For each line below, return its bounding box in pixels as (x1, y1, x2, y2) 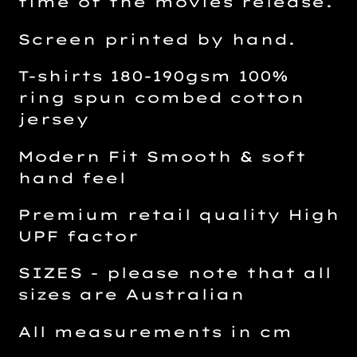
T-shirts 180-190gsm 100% (18, 67, 288, 86)
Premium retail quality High (18, 206, 339, 225)
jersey (18, 110, 89, 129)
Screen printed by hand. (18, 29, 296, 49)
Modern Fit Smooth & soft (18, 147, 306, 166)
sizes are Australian (18, 285, 245, 304)
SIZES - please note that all (18, 264, 331, 283)
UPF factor (18, 227, 139, 246)
